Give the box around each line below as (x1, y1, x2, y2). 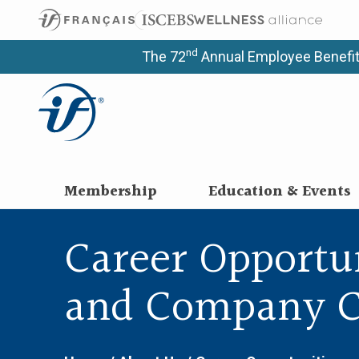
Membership (63, 180, 157, 204)
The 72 (142, 48, 186, 65)
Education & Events (208, 180, 351, 204)
